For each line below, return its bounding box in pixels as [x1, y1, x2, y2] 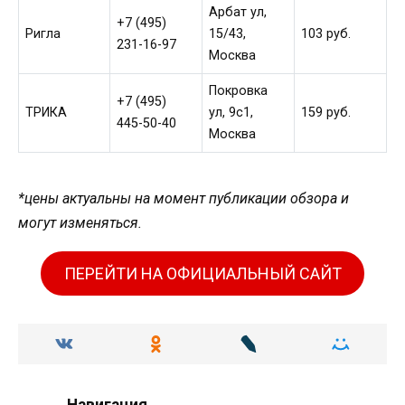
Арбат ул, [209, 4, 268, 20]
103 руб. [301, 25, 352, 42]
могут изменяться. [18, 214, 142, 232]
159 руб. [301, 104, 352, 120]
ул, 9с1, [209, 104, 254, 120]
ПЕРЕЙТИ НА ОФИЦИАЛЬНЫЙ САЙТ [63, 263, 342, 283]
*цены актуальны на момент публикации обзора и [18, 190, 349, 208]
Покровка [209, 82, 268, 99]
